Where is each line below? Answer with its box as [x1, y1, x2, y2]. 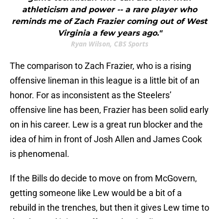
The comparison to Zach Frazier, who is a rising [10, 61, 191, 71]
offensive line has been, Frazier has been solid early [10, 105, 209, 115]
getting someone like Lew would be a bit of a [10, 188, 182, 198]
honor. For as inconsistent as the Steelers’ [10, 90, 172, 101]
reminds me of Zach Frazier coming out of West [12, 17, 207, 26]
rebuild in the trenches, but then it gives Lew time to [10, 202, 209, 213]
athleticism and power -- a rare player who [22, 5, 197, 15]
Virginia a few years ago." [57, 28, 162, 38]
